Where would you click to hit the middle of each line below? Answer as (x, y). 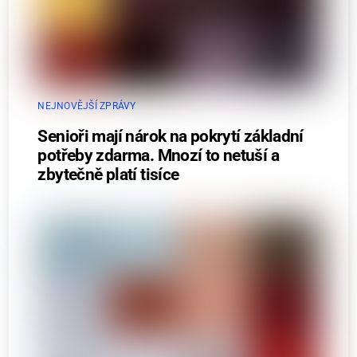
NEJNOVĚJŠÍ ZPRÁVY (87, 106)
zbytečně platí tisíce (108, 174)
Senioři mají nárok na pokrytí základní (171, 136)
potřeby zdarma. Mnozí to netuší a (158, 155)
